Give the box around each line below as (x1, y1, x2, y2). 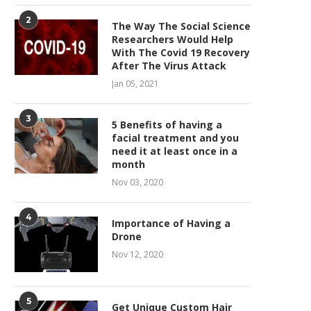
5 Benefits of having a (112, 118, 222, 131)
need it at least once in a (112, 144, 237, 158)
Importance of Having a (112, 217, 230, 230)
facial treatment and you (112, 131, 239, 144)
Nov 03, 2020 (112, 176, 163, 188)
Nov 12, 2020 (112, 249, 163, 260)
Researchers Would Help (112, 33, 233, 46)
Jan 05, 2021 (112, 78, 159, 90)
